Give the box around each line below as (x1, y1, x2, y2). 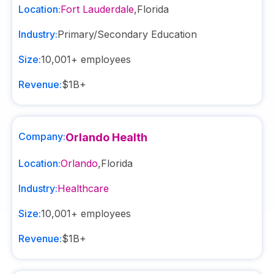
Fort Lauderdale (61, 3, 134, 15)
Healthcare (57, 182, 109, 194)
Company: (18, 130, 65, 143)
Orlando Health (65, 131, 147, 144)
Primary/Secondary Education (57, 28, 197, 40)
